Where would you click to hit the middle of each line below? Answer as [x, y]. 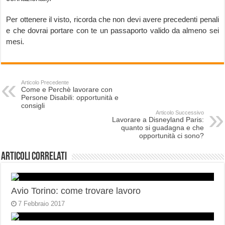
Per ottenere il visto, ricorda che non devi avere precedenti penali [113, 19]
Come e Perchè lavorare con [67, 89]
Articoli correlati [34, 157]
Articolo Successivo [180, 113]
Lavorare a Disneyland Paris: [158, 120]
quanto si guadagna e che [162, 128]
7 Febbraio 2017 [42, 204]
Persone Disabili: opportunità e [70, 97]
